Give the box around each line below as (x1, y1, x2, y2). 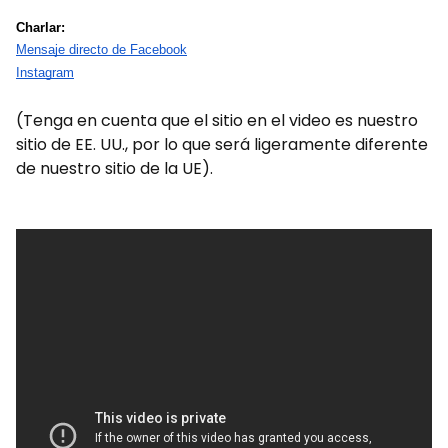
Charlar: (16, 20, 65, 35)
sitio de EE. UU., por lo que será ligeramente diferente (16, 133, 428, 156)
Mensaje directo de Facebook (16, 42, 187, 57)
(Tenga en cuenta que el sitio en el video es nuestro (16, 109, 418, 132)
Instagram (16, 65, 74, 80)
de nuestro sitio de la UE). (16, 157, 213, 180)
